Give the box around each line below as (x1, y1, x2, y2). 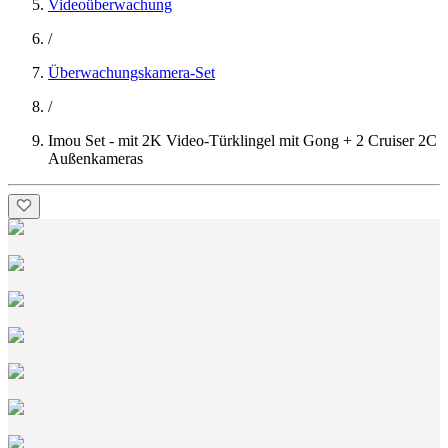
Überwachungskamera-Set (48, 64, 215, 81)
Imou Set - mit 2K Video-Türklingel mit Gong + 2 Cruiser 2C (48, 132, 437, 149)
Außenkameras (48, 150, 143, 167)
